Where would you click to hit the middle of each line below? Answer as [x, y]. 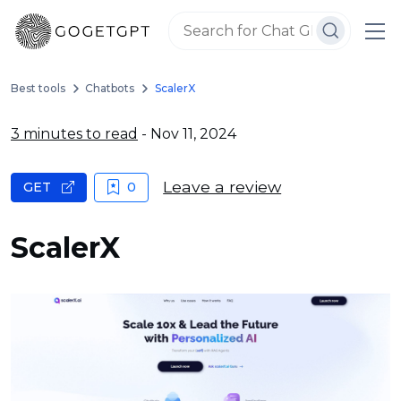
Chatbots [110, 88]
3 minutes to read [74, 134]
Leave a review [222, 187]
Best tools [38, 88]
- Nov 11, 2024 [187, 134]
